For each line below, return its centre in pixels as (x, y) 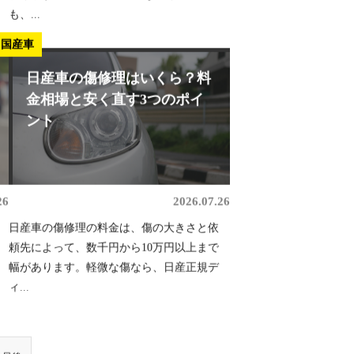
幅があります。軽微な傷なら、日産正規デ (113, 272)
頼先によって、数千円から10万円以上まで (113, 252)
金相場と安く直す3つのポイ (115, 105)
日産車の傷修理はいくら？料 (118, 83)
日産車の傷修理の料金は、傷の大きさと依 (113, 232)
